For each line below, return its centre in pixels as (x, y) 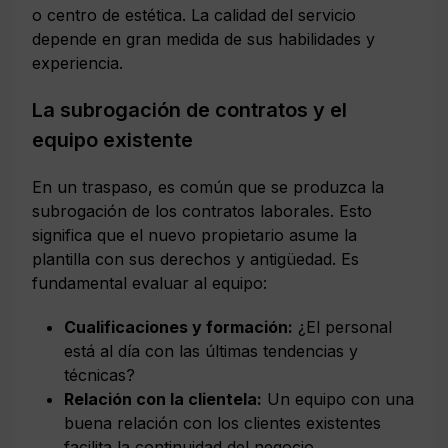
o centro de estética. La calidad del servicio (194, 14)
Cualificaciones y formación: (178, 326)
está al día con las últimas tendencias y (211, 350)
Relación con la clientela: (163, 398)
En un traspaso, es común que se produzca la (208, 186)
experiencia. (77, 62)
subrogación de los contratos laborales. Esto (202, 210)
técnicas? (99, 374)
